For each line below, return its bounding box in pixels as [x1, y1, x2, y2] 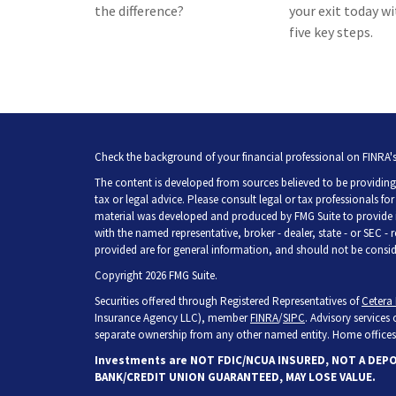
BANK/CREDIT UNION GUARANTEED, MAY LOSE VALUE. [95, 369, 376, 385]
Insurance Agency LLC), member [95, 310, 250, 326]
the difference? [95, 2, 184, 20]
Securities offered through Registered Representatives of [95, 293, 362, 309]
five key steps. [289, 23, 373, 42]
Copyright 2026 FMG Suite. [95, 268, 217, 284]
